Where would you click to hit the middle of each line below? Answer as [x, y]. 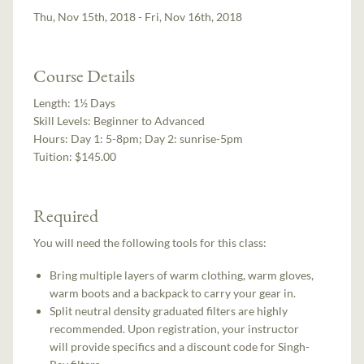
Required [66, 215]
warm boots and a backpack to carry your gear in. [173, 292]
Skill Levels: [64, 120]
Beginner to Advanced [149, 120]
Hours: [52, 138]
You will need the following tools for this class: [150, 242]
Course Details [84, 75]
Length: [54, 102]
